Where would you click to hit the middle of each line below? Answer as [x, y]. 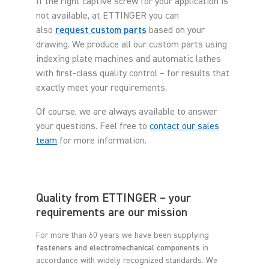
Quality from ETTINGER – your [113, 198]
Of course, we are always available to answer [127, 112]
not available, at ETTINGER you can [107, 16]
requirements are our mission [112, 212]
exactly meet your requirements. [101, 88]
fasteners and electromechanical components [118, 248]
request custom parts [101, 30]
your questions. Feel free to [93, 126]
